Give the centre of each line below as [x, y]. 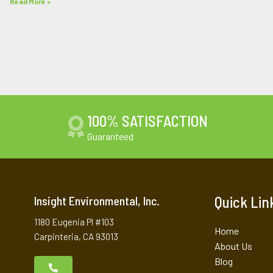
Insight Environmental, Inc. [97, 201]
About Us [233, 246]
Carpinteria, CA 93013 [76, 237]
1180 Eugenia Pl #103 [74, 222]
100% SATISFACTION [147, 121]
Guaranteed [110, 136]
